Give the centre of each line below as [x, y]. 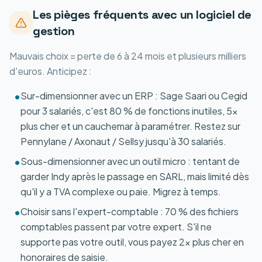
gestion [54, 31]
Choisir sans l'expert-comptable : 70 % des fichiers [130, 211]
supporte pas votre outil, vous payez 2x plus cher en [132, 242]
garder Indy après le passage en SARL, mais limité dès [135, 176]
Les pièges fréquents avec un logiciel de [142, 15]
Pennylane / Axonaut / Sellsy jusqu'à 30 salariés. [123, 141]
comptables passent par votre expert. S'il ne [116, 227]
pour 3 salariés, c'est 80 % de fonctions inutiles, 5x [129, 111]
